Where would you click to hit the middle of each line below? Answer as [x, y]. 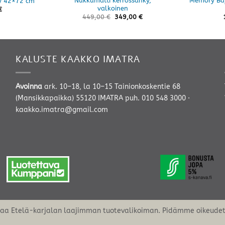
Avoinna [29, 86]
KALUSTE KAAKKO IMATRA [78, 59]
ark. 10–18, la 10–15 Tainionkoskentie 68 [111, 86]
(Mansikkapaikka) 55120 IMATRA [70, 98]
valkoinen [113, 8]
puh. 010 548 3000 [155, 98]
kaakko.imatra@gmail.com [62, 109]
